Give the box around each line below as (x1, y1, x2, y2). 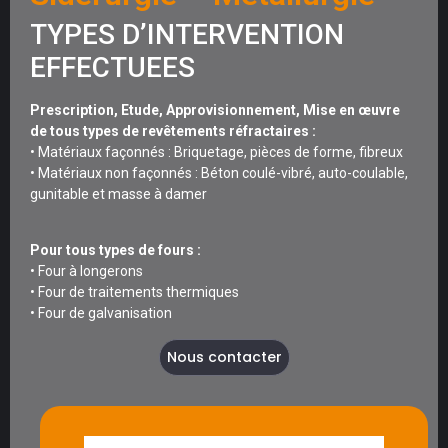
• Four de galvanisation (30, 305, 172, 322)
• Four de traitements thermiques (30, 284, 239, 301)
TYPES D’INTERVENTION (30, 18, 344, 51)
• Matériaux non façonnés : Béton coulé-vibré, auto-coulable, (30, 165, 408, 181)
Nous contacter (166, 346, 282, 367)
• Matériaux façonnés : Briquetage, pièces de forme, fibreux (30, 144, 403, 160)
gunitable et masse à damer (30, 186, 207, 202)
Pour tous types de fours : (30, 242, 201, 259)
